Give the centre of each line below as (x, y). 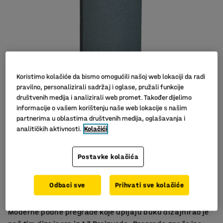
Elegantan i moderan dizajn (64, 192)
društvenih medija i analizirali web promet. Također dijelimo (104, 98)
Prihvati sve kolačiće (149, 185)
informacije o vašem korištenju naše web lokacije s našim (102, 108)
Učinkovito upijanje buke (59, 168)
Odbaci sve (67, 185)
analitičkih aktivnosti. (49, 129)
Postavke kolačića (108, 157)
